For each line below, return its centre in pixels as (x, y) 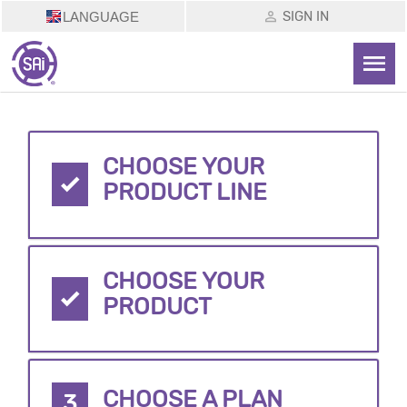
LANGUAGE (101, 16)
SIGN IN (305, 16)
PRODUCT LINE (185, 192)
